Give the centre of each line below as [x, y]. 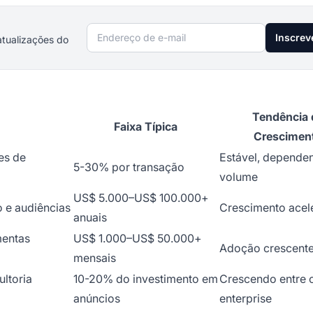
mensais [95, 258]
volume [239, 177]
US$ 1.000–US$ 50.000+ [138, 239]
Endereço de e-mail [137, 32]
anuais [90, 218]
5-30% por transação [129, 167]
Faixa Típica [146, 127]
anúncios [97, 299]
